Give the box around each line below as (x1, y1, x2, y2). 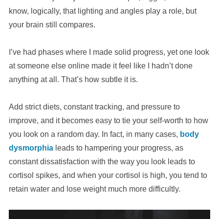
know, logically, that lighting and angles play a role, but (8, 7, 197, 16)
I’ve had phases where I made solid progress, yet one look (8, 48, 209, 57)
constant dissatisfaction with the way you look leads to (8, 157, 195, 166)
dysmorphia (8, 144, 53, 153)
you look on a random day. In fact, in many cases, (8, 130, 180, 139)
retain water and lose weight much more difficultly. (8, 185, 180, 194)
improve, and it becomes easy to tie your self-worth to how (8, 116, 208, 125)
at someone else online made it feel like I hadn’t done (8, 62, 193, 70)
